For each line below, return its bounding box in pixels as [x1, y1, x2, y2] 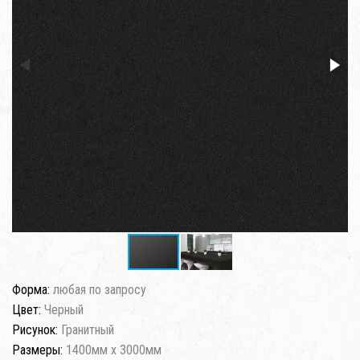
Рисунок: [12, 322, 61, 338]
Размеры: [12, 342, 66, 358]
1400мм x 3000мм [66, 342, 162, 358]
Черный [44, 302, 84, 318]
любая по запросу [53, 282, 146, 298]
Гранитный [61, 322, 114, 338]
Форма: [12, 282, 53, 298]
